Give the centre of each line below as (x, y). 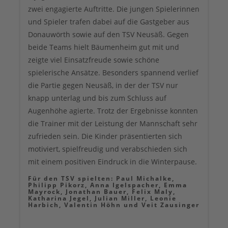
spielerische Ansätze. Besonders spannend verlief (113, 72)
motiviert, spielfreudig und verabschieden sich (108, 149)
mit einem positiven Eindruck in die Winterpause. (112, 161)
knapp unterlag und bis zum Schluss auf (97, 98)
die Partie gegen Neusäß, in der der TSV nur (103, 85)
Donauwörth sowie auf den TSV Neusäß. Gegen (108, 34)
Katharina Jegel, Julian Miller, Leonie (102, 198)
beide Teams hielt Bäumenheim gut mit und (104, 47)
